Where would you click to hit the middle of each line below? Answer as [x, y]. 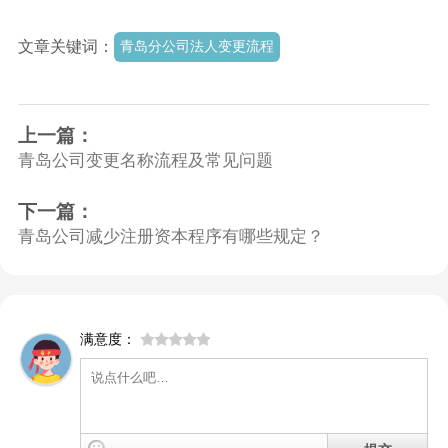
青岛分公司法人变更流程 [196, 46]
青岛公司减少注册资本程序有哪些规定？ [170, 235]
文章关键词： [65, 47]
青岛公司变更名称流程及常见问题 [145, 159]
